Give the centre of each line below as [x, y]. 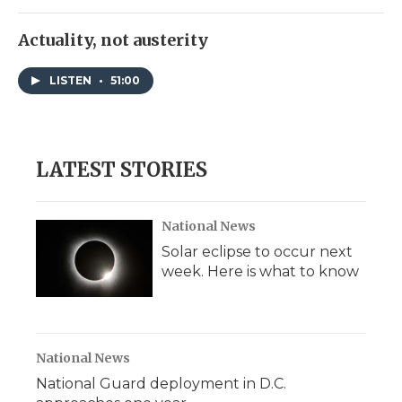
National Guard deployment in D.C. [161, 384]
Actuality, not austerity [113, 40]
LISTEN [72, 81]
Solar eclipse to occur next [257, 252]
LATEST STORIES [122, 170]
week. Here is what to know [260, 272]
